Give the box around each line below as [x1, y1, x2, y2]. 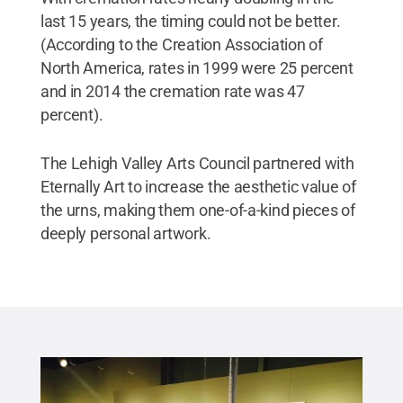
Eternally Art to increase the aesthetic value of [40, 177, 356, 196]
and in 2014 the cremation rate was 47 [40, 82, 305, 101]
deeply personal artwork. [40, 224, 211, 243]
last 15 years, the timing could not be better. [40, 12, 341, 31]
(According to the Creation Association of [40, 35, 323, 54]
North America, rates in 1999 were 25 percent [40, 58, 354, 77]
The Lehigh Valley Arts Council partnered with [40, 154, 354, 173]
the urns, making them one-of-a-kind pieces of [40, 201, 355, 219]
